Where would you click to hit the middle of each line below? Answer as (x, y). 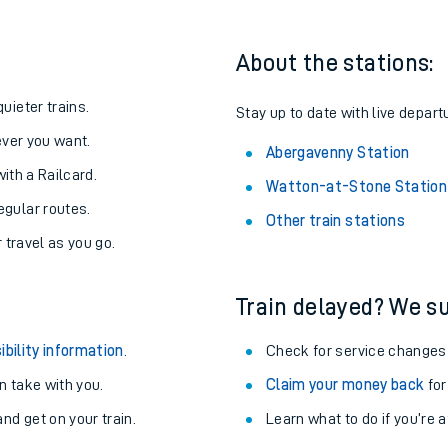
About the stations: (335, 63)
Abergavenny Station (338, 153)
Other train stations (335, 221)
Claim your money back (345, 385)
